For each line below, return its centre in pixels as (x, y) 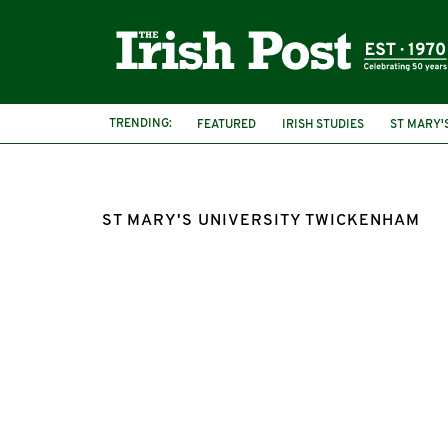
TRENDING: (140, 123)
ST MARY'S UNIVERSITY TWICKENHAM (261, 221)
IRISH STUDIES (323, 124)
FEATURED (226, 124)
